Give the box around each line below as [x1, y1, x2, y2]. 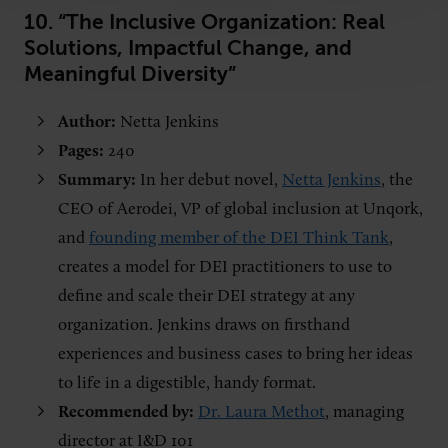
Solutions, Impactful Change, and [24, 35, 352, 60]
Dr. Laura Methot [198, 403, 325, 421]
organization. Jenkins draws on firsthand [58, 316, 350, 334]
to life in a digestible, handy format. [58, 374, 316, 392]
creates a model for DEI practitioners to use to [58, 258, 392, 276]
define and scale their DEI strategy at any [58, 287, 355, 305]
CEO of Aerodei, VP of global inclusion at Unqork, [58, 200, 423, 218]
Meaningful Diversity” [24, 61, 236, 86]
